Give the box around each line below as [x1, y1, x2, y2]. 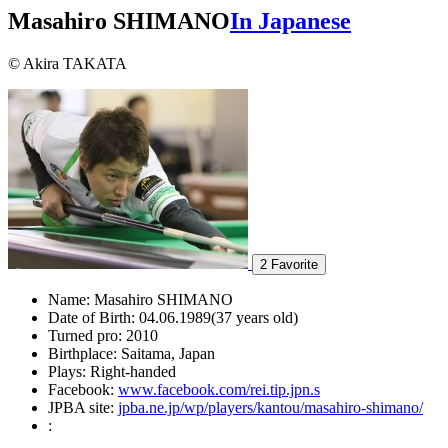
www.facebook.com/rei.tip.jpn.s [118, 380, 320, 398]
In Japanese [230, 8, 351, 34]
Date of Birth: [48, 308, 135, 326]
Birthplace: [48, 344, 117, 362]
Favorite [271, 256, 318, 272]
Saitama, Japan [117, 344, 215, 362]
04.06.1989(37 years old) [135, 308, 298, 326]
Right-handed [86, 362, 176, 380]
